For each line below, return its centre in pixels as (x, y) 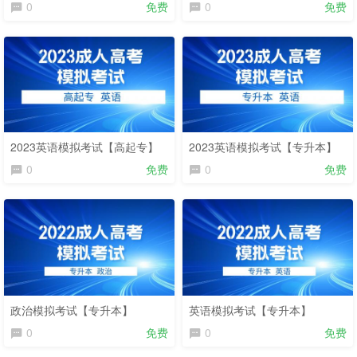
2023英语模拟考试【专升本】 (263, 147)
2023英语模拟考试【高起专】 (84, 147)
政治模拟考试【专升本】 (72, 310)
